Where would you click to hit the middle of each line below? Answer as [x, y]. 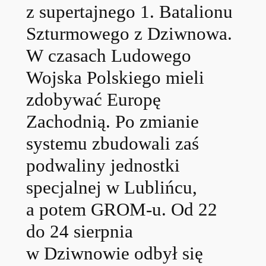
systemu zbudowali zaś [112, 143]
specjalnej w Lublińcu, [111, 187]
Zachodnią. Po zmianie [112, 121]
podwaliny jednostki [103, 165]
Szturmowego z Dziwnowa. [129, 33]
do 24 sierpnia [79, 231]
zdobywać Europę [93, 99]
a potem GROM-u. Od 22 [121, 209]
